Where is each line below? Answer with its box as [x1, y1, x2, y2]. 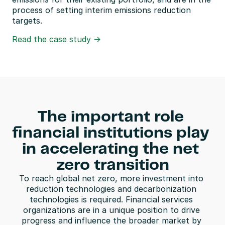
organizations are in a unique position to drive [23, 205, 200, 215]
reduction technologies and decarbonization [26, 184, 196, 194]
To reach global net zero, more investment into [19, 173, 203, 183]
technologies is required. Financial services [30, 194, 193, 204]
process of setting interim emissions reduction [12, 5, 191, 15]
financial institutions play [12, 126, 209, 141]
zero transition [56, 158, 169, 173]
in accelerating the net [22, 142, 199, 157]
